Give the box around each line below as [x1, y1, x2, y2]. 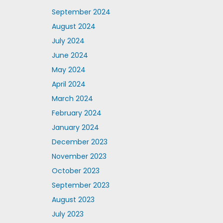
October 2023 [51, 166, 100, 176]
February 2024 [51, 108, 102, 118]
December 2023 [51, 137, 108, 147]
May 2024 [51, 65, 86, 75]
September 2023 [51, 180, 110, 190]
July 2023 [51, 209, 84, 219]
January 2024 [51, 122, 99, 132]
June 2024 [51, 50, 88, 60]
